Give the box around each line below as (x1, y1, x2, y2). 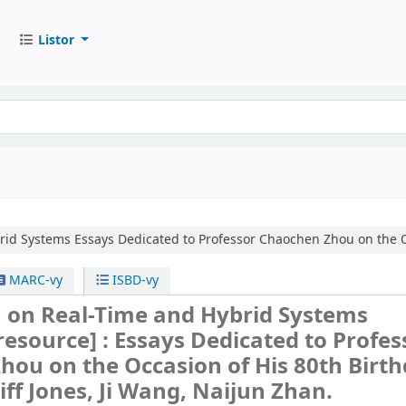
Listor (37, 30, 74, 50)
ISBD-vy (109, 271, 159, 290)
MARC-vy (5, 271, 63, 290)
